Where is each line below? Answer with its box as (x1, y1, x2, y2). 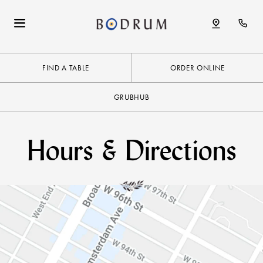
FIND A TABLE (42, 63, 89, 73)
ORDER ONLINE (170, 63, 225, 73)
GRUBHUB (113, 92, 150, 102)
